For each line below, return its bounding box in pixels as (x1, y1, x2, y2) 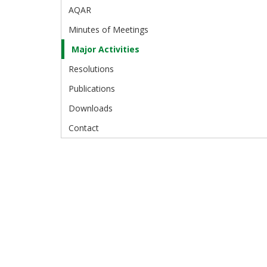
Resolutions (69, 63, 114, 75)
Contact (69, 122, 99, 134)
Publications (69, 83, 115, 95)
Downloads (69, 103, 113, 114)
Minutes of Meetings (69, 24, 148, 36)
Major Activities (72, 44, 139, 55)
